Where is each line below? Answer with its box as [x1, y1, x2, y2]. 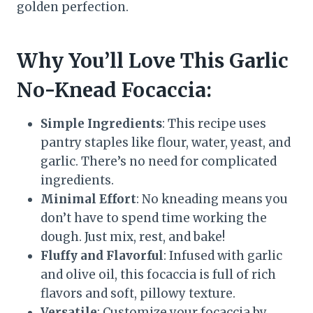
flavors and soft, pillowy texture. [41, 285, 235, 301]
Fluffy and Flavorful [41, 247, 163, 263]
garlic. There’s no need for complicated [41, 153, 277, 169]
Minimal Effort [41, 191, 136, 207]
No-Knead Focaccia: [17, 77, 212, 103]
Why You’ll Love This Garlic [17, 48, 289, 73]
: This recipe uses [162, 115, 266, 131]
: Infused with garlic [163, 247, 282, 263]
